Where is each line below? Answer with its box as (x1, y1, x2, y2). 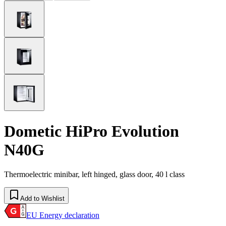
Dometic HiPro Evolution (4, 122, 179, 140)
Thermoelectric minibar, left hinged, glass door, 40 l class (4, 170, 185, 179)
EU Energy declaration (26, 211, 99, 220)
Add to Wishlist (20, 195, 65, 203)
